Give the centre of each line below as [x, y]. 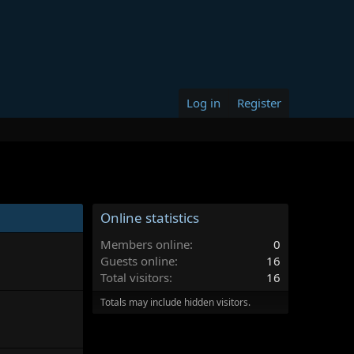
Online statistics [150, 218]
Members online [145, 244]
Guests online [137, 261]
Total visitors [135, 277]
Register [259, 103]
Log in [203, 103]
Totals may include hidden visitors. [175, 302]
